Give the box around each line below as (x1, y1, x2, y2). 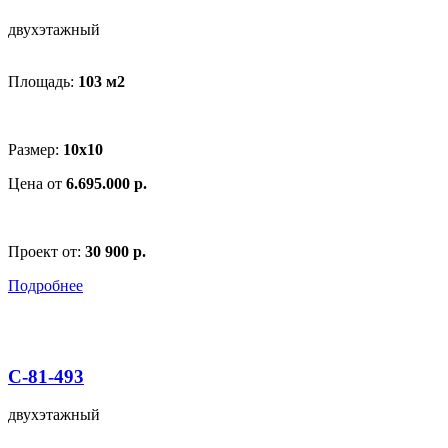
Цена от (8, 174, 66, 192)
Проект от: (8, 242, 85, 260)
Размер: (8, 140, 63, 158)
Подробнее (8, 276, 83, 294)
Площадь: (8, 72, 78, 90)
